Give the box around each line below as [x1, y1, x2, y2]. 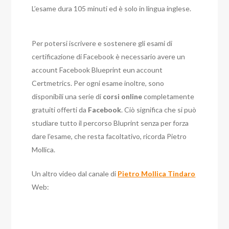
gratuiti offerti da [32, 105, 88, 114]
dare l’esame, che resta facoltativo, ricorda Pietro [32, 132, 187, 141]
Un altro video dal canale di [32, 169, 118, 178]
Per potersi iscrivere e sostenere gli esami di [32, 39, 173, 48]
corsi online [103, 92, 143, 101]
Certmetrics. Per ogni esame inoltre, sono [32, 79, 165, 88]
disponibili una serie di [32, 92, 103, 101]
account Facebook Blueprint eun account [32, 65, 163, 75]
